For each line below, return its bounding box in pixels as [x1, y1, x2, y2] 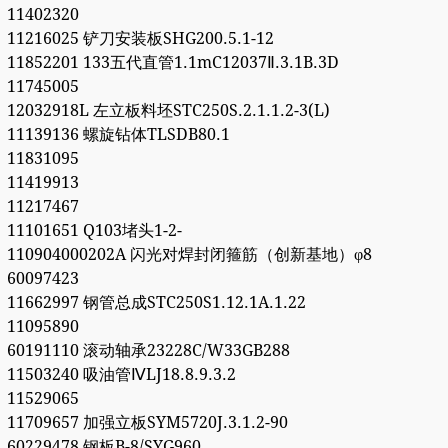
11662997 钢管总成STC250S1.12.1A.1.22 [6, 293, 306, 313]
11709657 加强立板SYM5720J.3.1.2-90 [6, 413, 288, 433]
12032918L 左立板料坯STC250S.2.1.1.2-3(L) [6, 101, 330, 121]
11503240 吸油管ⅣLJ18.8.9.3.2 [6, 365, 236, 385]
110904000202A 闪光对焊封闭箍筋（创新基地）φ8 [6, 245, 372, 265]
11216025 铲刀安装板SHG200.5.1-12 [6, 29, 274, 49]
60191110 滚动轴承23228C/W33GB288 [6, 341, 290, 361]
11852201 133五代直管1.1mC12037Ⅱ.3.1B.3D [6, 53, 339, 73]
